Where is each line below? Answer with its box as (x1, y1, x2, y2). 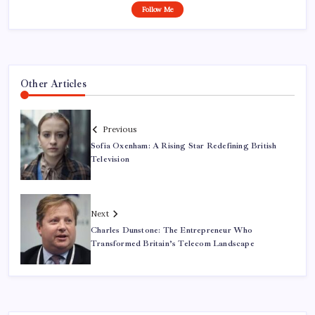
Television (91, 153, 130, 165)
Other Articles (20, 77, 86, 91)
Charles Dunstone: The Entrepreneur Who (91, 224, 253, 236)
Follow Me (141, 5, 174, 15)
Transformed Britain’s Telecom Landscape (91, 238, 255, 249)
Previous (103, 124, 136, 134)
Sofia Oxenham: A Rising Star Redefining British (91, 140, 277, 151)
